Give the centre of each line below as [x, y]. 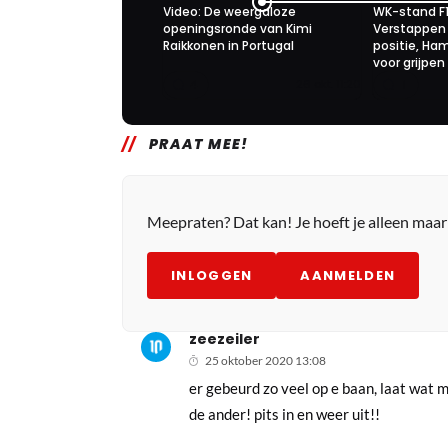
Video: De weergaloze [229, 11]
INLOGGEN [212, 275]
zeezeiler [225, 338]
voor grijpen [409, 62]
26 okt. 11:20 [328, 84]
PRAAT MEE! [198, 143]
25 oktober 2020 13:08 [266, 360]
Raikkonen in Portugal [228, 45]
